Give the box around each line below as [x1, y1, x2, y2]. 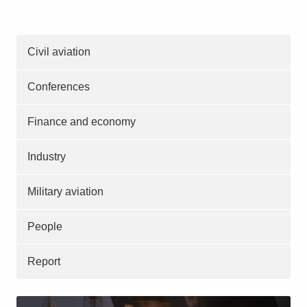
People [27, 220, 62, 232]
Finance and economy [27, 115, 136, 127]
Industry [27, 150, 66, 162]
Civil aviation [27, 45, 90, 58]
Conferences [27, 80, 90, 93]
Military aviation [27, 185, 103, 197]
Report [27, 255, 60, 267]
